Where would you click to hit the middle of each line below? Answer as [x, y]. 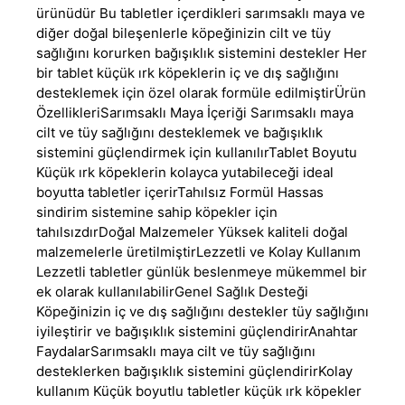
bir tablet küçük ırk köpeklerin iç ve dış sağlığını [188, 72]
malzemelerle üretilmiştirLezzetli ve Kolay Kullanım [198, 251]
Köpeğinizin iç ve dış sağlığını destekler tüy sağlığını [202, 311]
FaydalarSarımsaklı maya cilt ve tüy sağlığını [176, 351]
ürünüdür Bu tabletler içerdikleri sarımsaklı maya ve [201, 13]
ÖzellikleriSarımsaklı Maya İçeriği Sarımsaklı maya [195, 112]
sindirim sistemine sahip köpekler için [157, 212]
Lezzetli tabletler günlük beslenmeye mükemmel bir [202, 271]
